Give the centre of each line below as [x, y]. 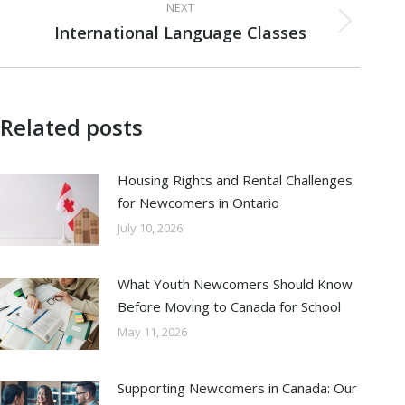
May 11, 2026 [152, 331]
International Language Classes [180, 32]
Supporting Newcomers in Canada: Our [237, 387]
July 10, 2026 [150, 227]
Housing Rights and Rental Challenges [235, 179]
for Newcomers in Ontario [198, 202]
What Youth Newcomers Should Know [235, 283]
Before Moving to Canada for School [229, 306]
